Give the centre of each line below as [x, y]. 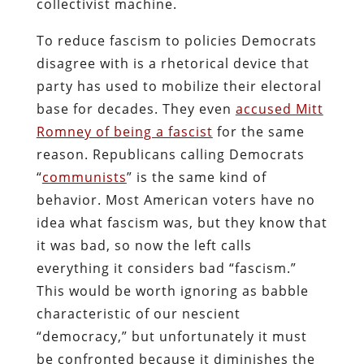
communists [84, 177]
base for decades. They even [136, 108]
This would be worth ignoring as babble [172, 290]
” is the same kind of [196, 177]
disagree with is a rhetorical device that [173, 63]
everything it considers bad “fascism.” [166, 268]
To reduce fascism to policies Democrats [176, 40]
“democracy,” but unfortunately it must [171, 336]
